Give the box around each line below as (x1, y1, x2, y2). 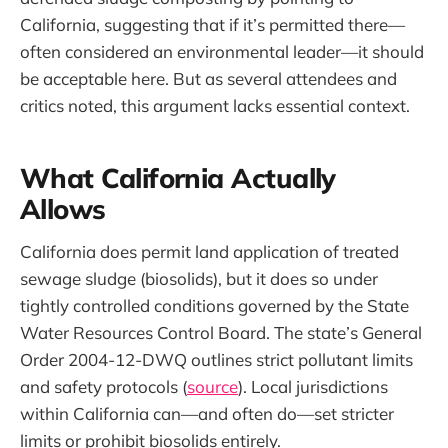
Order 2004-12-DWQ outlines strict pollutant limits (20, 349, 413, 371)
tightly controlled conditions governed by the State (20, 295, 409, 317)
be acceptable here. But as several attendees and (20, 68, 397, 90)
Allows (20, 191, 106, 226)
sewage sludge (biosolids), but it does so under (20, 268, 378, 290)
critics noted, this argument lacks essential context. (20, 95, 410, 117)
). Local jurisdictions (238, 376, 388, 398)
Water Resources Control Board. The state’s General (20, 322, 422, 344)
